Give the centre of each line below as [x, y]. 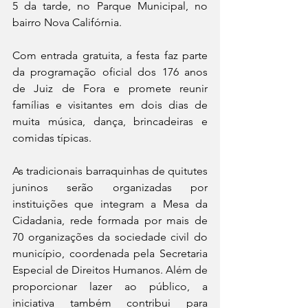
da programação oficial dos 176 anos [110, 72]
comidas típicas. [52, 138]
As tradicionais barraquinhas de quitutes [110, 171]
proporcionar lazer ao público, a [110, 286]
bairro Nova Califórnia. [67, 22]
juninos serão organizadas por [110, 187]
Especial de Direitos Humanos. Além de [110, 270]
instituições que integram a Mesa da [110, 204]
